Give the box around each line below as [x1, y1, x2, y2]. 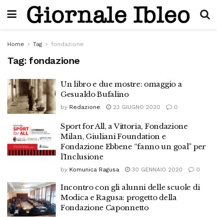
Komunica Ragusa [69, 166, 119, 173]
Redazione [69, 104, 100, 110]
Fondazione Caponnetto [61, 202, 149, 212]
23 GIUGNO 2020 [111, 104, 160, 110]
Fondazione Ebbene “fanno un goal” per [61, 141, 206, 151]
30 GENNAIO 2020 [130, 166, 183, 173]
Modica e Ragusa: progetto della [61, 192, 177, 202]
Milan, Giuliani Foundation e [61, 131, 166, 141]
